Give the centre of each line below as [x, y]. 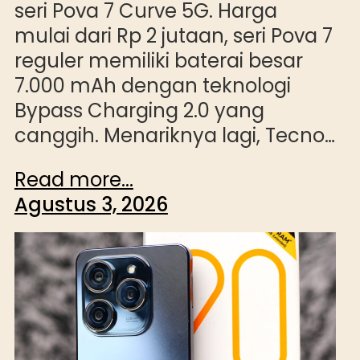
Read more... [74, 180]
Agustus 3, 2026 [91, 205]
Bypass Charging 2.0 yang [139, 111]
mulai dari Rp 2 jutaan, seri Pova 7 [173, 36]
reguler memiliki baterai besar [158, 61]
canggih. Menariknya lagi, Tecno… [174, 136]
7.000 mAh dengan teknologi [152, 86]
